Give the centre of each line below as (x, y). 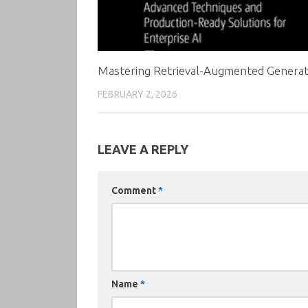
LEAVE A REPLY (143, 149)
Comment (135, 190)
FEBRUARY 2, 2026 (137, 94)
